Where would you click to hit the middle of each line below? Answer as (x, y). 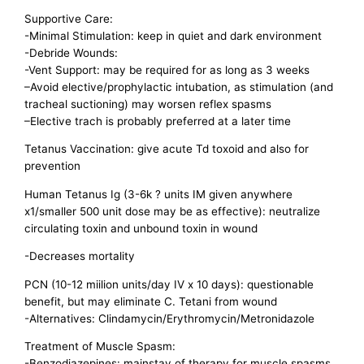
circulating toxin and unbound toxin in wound (141, 228)
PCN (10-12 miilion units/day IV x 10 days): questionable (169, 284)
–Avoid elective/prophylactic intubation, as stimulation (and (179, 87)
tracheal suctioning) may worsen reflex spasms (148, 104)
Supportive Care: (69, 18)
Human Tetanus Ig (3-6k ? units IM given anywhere (159, 194)
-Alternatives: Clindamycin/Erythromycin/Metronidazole (170, 318)
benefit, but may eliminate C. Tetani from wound (151, 301)
